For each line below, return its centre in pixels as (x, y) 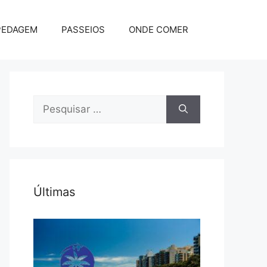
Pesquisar (56, 102)
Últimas (54, 192)
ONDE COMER (159, 30)
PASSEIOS (83, 30)
